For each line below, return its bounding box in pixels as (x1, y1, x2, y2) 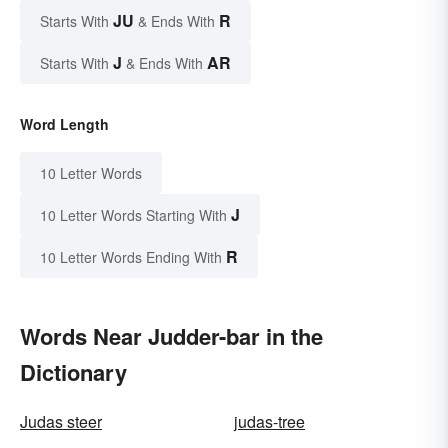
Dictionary (20, 355, 127, 388)
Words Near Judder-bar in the (20, 319, 323, 352)
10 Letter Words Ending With (40, 246, 222, 267)
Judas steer (20, 409, 102, 433)
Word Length (20, 113, 109, 134)
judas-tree (234, 409, 305, 433)
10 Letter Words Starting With (40, 204, 227, 225)
